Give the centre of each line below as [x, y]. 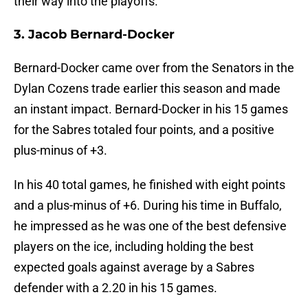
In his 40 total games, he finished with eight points [150, 185]
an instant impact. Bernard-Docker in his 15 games [151, 109]
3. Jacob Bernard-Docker [94, 35]
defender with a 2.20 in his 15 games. [115, 288]
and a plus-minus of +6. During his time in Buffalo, [148, 206]
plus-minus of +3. [60, 151]
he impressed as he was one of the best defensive [150, 226]
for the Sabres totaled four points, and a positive [144, 130]
